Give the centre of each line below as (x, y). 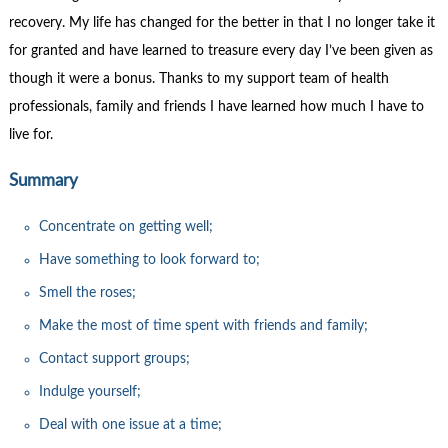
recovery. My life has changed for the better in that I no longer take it (221, 22)
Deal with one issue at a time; (130, 424)
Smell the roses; (87, 292)
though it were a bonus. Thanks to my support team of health (198, 78)
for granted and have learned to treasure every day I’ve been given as (220, 50)
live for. (30, 134)
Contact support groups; (114, 358)
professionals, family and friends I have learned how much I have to (216, 106)
